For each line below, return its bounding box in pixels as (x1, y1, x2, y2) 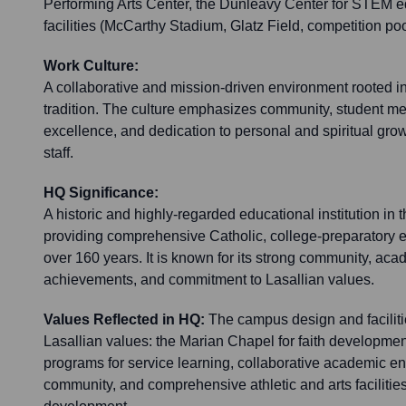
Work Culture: (43, 58, 139, 74)
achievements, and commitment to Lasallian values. (43, 272, 374, 288)
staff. (43, 145, 73, 161)
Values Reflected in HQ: (43, 312, 205, 328)
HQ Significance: (43, 185, 159, 201)
